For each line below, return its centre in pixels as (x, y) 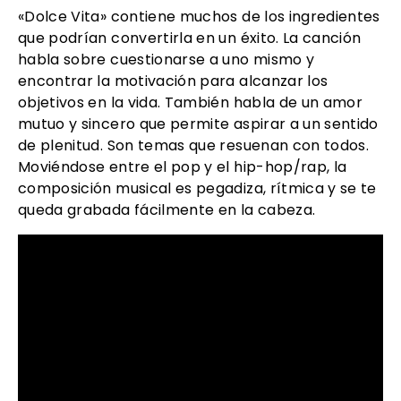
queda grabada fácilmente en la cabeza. (167, 210)
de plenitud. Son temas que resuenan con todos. (194, 145)
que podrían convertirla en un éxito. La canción (190, 38)
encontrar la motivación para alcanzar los (173, 81)
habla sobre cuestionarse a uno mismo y (166, 60)
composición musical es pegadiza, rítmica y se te (197, 188)
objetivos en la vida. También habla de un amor (191, 102)
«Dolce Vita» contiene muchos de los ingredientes (199, 17)
